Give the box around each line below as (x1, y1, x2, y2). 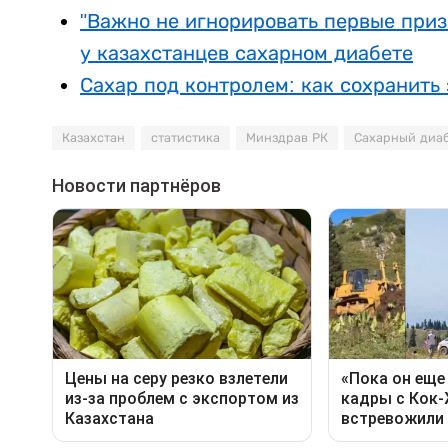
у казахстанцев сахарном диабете (80, 42, 413, 65)
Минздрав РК (246, 131, 328, 146)
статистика (151, 131, 220, 146)
